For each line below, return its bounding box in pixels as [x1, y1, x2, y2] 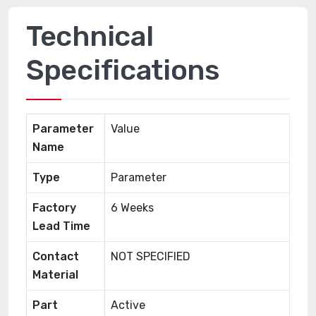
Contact [32, 250, 79, 263]
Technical [26, 20, 154, 53]
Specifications [26, 54, 219, 87]
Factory [32, 201, 76, 214]
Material [32, 268, 78, 281]
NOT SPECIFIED [111, 250, 190, 263]
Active [111, 298, 145, 312]
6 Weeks [111, 201, 154, 214]
